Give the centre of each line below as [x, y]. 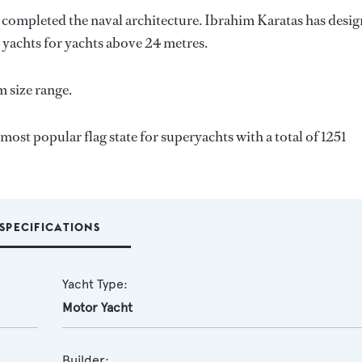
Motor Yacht [97, 307]
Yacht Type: [95, 284]
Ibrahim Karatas [254, 20]
